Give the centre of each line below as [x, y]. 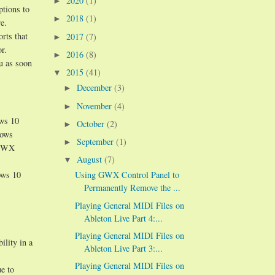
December [96, 88]
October [92, 123]
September [97, 141]
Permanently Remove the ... [132, 188]
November [96, 106]
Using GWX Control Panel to [127, 175]
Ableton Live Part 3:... [123, 248]
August [91, 159]
